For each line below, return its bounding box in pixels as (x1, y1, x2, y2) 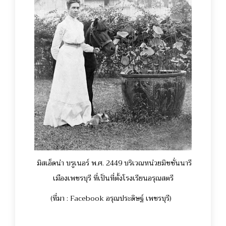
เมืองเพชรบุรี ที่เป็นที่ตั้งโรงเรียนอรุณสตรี (52, 172, 174, 185)
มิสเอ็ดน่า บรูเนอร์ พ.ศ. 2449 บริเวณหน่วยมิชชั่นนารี (36, 157, 192, 169)
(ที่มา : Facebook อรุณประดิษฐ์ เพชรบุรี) (50, 192, 176, 205)
